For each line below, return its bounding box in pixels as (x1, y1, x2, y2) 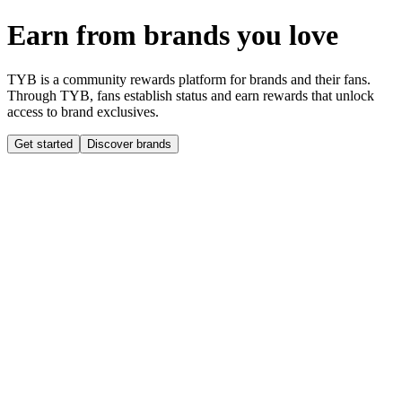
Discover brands (87, 136, 171, 151)
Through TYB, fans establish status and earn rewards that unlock (7, 87, 374, 103)
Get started (14, 136, 73, 151)
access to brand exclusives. (7, 103, 159, 119)
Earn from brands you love (7, 19, 338, 52)
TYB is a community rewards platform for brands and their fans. (7, 71, 371, 87)
